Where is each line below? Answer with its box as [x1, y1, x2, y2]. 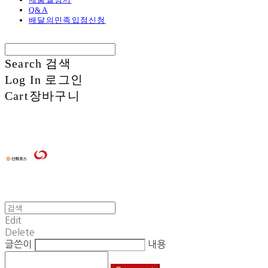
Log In [5, 73, 42, 87]
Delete [5, 227, 35, 237]
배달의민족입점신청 [29, 16, 106, 25]
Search [5, 57, 42, 71]
